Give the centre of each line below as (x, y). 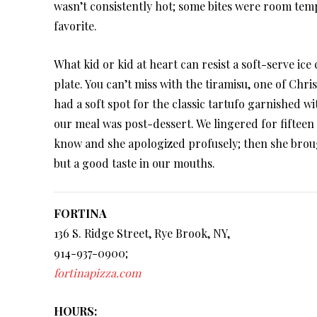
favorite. (75, 26)
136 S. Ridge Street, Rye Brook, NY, (142, 234)
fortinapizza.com (97, 273)
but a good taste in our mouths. (134, 163)
